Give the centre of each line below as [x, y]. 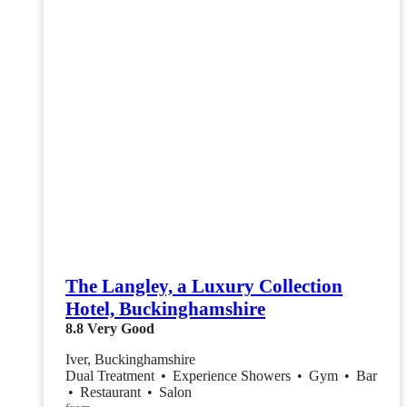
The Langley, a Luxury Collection [204, 287]
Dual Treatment [112, 376]
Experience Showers [233, 376]
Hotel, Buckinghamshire [165, 309]
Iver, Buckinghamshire [130, 360]
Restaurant [112, 392]
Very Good [121, 329]
